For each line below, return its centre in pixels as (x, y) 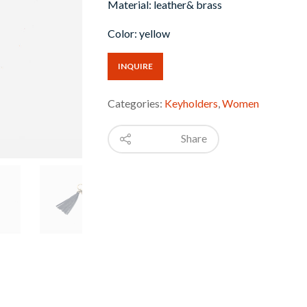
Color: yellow (138, 33)
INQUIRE (135, 66)
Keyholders (191, 103)
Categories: (136, 103)
